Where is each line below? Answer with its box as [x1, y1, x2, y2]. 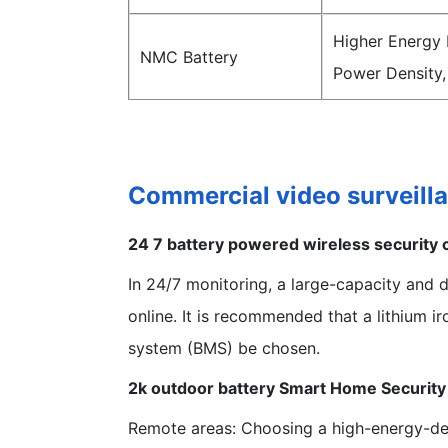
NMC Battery [140, 46, 238, 67]
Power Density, [333, 62, 446, 83]
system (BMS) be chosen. [128, 337, 320, 358]
